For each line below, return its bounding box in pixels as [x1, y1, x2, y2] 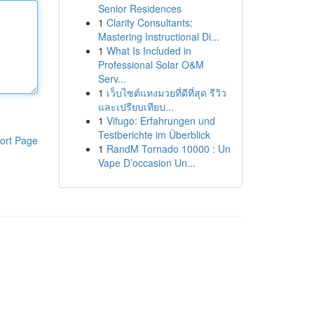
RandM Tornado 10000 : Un [106, 142, 231, 156]
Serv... [97, 71, 126, 86]
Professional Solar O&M [97, 57, 204, 71]
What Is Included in [106, 43, 191, 57]
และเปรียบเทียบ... [97, 100, 174, 114]
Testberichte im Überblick [97, 128, 210, 142]
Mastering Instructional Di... [97, 29, 219, 43]
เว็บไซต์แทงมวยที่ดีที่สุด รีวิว [106, 86, 226, 100]
